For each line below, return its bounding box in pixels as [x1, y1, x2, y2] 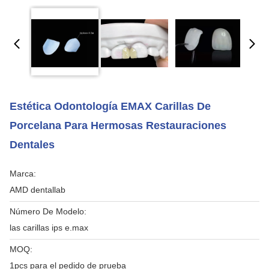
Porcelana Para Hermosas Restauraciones [10, 119, 226, 131]
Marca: [10, 169, 36, 178]
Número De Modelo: [10, 207, 86, 216]
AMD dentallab [10, 185, 65, 195]
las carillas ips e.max [10, 223, 88, 232]
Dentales [10, 139, 55, 151]
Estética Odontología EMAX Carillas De [10, 100, 211, 112]
